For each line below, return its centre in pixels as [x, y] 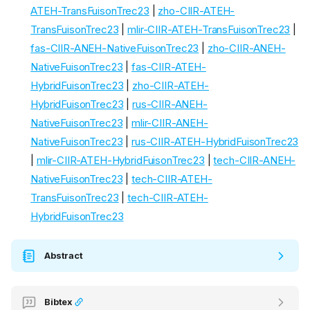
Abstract [64, 256]
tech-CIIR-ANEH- [255, 161]
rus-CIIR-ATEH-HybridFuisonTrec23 [215, 142]
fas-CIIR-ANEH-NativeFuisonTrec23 [115, 48]
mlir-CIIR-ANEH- [170, 123]
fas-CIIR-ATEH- [169, 67]
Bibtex [59, 302]
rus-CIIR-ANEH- [170, 104]
